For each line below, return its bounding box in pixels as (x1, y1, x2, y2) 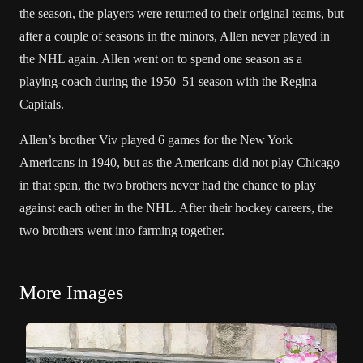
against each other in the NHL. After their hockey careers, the (19, 201, 333, 215)
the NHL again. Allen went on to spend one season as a (19, 52, 302, 66)
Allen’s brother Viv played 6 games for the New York (19, 133, 293, 147)
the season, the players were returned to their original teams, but (19, 6, 344, 20)
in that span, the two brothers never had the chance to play (19, 178, 316, 192)
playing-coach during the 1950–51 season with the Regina (19, 75, 317, 88)
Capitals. (19, 97, 64, 111)
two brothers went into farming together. (19, 224, 224, 237)
